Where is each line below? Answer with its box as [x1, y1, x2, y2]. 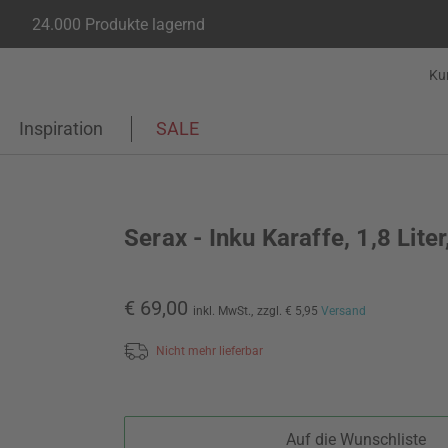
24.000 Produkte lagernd [32, 14, 205, 34]
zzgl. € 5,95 [257, 304, 321, 318]
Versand [321, 304, 366, 318]
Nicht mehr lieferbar [156, 343, 263, 358]
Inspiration [19, 118, 103, 139]
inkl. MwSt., [193, 304, 253, 318]
